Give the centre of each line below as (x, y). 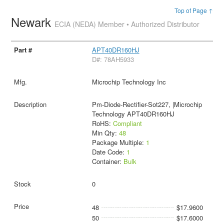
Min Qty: (105, 132)
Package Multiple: (119, 142)
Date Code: (109, 151)
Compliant (127, 123)
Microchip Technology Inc (129, 81)
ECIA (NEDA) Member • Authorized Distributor (127, 24)
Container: (107, 161)
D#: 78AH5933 (113, 59)
